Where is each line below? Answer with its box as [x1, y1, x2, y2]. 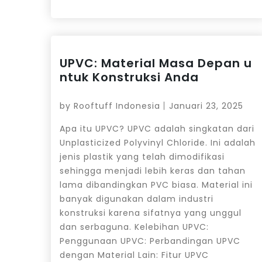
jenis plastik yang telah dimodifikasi [60, 150, 225, 163]
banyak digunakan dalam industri [60, 192, 213, 205]
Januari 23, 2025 [169, 99, 243, 112]
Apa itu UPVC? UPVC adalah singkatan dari [60, 122, 254, 135]
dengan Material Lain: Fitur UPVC [60, 249, 209, 261]
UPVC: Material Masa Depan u [60, 54, 252, 71]
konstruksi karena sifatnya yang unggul [60, 206, 242, 219]
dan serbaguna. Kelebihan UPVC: [60, 220, 209, 233]
